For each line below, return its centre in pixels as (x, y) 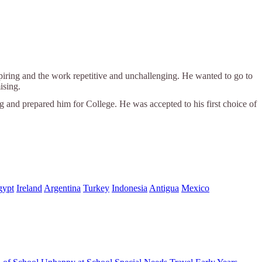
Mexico (195, 188)
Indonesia (130, 188)
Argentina (62, 188)
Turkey (96, 188)
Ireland (29, 188)
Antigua (164, 188)
